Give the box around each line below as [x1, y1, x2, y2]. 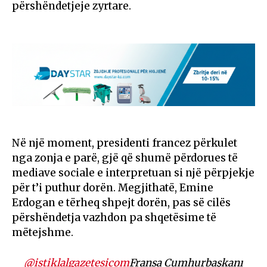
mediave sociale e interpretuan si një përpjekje [12, 166, 254, 180]
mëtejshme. [12, 226, 73, 240]
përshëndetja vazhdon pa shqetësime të [12, 211, 216, 225]
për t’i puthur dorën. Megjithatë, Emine [12, 181, 213, 195]
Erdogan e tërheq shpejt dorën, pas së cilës [12, 196, 231, 210]
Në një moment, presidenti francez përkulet [12, 136, 237, 150]
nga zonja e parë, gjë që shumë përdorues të [12, 151, 238, 165]
